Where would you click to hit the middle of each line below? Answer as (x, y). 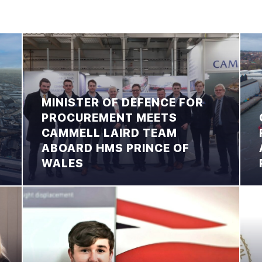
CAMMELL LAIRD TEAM (109, 133)
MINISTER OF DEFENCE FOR (122, 102)
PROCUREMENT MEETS (109, 118)
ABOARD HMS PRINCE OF (115, 148)
